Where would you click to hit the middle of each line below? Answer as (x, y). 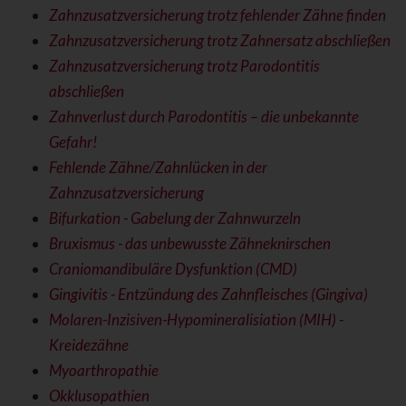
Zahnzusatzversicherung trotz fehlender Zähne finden (217, 15)
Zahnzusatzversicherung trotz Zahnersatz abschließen (219, 41)
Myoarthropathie (103, 371)
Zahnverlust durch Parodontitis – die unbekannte (203, 117)
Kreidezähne (88, 345)
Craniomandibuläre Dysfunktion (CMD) (173, 269)
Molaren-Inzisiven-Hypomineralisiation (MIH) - (196, 320)
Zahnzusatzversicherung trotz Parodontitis (184, 66)
